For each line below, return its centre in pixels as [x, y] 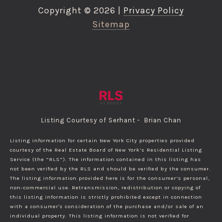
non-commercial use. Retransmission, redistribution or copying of [105, 188]
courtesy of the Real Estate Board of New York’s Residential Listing [106, 150]
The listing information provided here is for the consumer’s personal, [110, 178]
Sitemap [111, 25]
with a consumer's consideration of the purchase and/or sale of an [107, 207]
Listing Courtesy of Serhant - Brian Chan [111, 120]
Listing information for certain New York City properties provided [102, 141]
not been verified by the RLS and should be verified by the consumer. [110, 169]
